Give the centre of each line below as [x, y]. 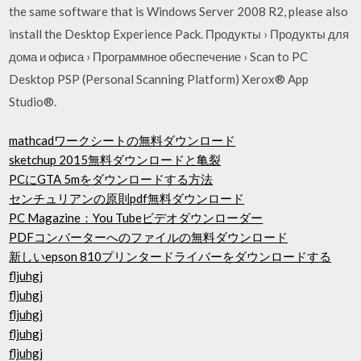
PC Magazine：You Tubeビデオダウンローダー [136, 218]
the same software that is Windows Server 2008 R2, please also [179, 11]
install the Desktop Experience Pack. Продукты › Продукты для [179, 33]
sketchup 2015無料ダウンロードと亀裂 [115, 160]
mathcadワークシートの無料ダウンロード [122, 140]
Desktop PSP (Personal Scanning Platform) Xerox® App [159, 79]
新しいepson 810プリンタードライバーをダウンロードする [170, 256]
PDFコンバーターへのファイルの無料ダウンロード [149, 237]
